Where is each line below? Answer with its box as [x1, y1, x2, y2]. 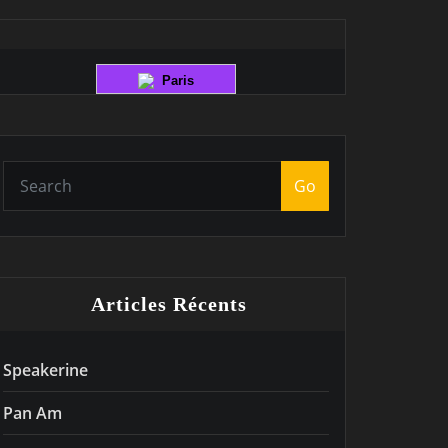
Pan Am [3, 401, 62, 424]
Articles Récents [90, 292, 247, 315]
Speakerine [3, 358, 88, 381]
